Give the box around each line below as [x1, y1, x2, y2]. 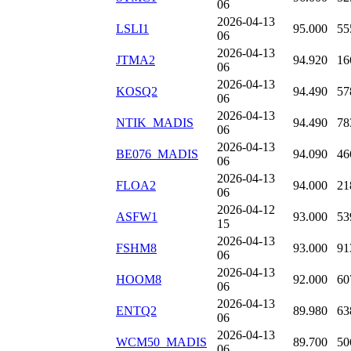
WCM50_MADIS [116, 335, 207, 349]
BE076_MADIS [116, 147, 198, 161]
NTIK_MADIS [116, 116, 194, 130]
